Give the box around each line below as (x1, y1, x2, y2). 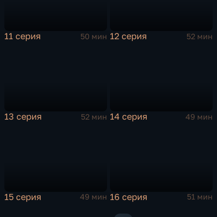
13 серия (4, 111, 42, 122)
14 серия (110, 111, 148, 122)
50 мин (80, 31, 107, 41)
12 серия (110, 31, 147, 42)
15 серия (4, 191, 42, 202)
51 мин (186, 192, 213, 202)
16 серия (110, 191, 148, 202)
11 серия (4, 31, 41, 42)
